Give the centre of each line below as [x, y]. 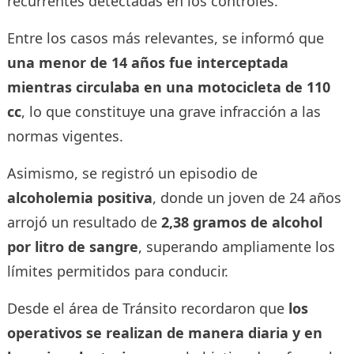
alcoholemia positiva [79, 198]
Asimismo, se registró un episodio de [132, 173]
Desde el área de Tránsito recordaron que [147, 309]
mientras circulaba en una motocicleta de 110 [168, 87]
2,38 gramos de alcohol [241, 222]
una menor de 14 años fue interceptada [147, 63]
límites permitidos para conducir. [117, 271]
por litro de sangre [72, 247]
